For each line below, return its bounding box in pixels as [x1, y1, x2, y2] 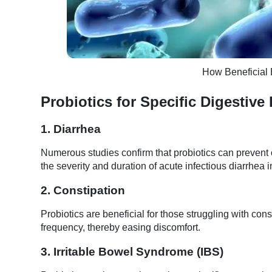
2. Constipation [41, 184, 125, 197]
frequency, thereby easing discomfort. [41, 222, 200, 233]
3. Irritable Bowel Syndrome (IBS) [41, 245, 223, 259]
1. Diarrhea [41, 123, 101, 136]
